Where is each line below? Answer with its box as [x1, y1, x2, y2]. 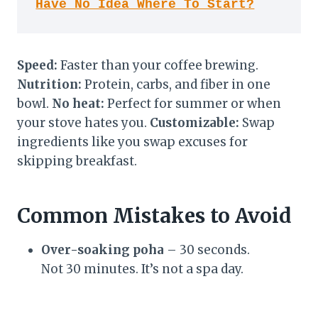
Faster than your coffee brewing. [57, 57, 258, 73]
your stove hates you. [17, 114, 150, 131]
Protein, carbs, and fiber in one [82, 76, 270, 92]
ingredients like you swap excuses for [17, 133, 248, 150]
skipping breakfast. [17, 153, 137, 169]
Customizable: [150, 114, 239, 131]
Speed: [17, 57, 57, 73]
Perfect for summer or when [104, 95, 281, 111]
